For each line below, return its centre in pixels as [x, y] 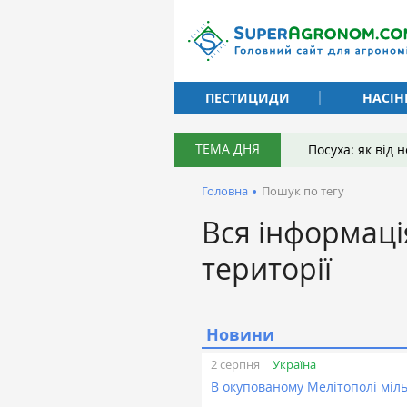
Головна [225, 191]
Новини [240, 335]
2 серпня [235, 365]
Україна [294, 364]
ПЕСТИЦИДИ [247, 97]
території [267, 268]
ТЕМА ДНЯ [228, 149]
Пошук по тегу [303, 191]
